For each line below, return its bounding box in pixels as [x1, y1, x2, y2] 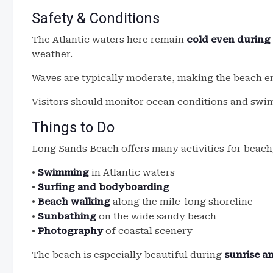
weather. [32, 49, 73, 60]
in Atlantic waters [89, 167, 175, 178]
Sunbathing [38, 211, 96, 222]
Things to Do [32, 119, 115, 136]
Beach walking [38, 196, 110, 207]
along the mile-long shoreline [110, 196, 253, 207]
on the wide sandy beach [96, 211, 216, 222]
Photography [38, 225, 103, 236]
